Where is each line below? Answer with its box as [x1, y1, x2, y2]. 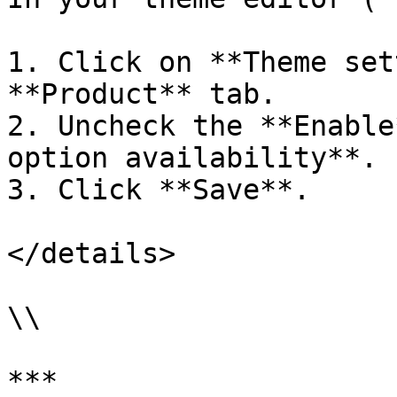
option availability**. [7, 142, 378, 174]
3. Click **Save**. [7, 174, 310, 206]
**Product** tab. [7, 78, 276, 110]
